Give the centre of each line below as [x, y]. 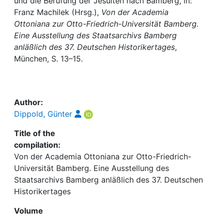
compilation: [37, 145]
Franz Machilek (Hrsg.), [58, 12]
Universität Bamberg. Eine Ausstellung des [92, 168]
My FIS [44, 26]
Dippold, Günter [43, 114]
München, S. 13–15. [48, 59]
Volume [29, 211]
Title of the [35, 133]
